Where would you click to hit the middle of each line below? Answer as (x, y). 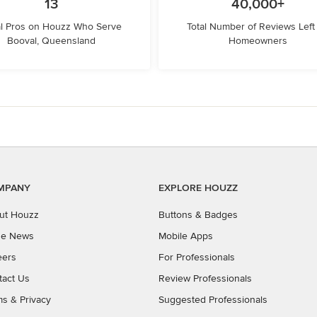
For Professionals (197, 257)
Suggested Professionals (213, 300)
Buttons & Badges (198, 215)
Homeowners (258, 41)
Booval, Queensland (51, 41)
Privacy (35, 300)
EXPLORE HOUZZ (198, 188)
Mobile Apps (186, 236)
